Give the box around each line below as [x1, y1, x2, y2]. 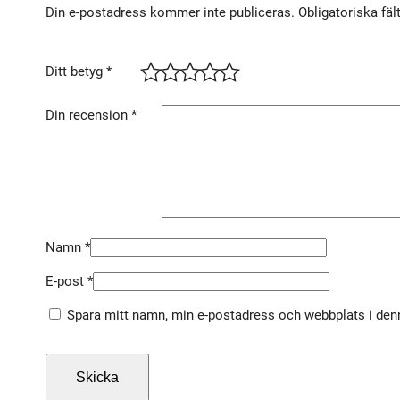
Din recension [46, 106, 131, 123]
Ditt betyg [46, 63, 106, 80]
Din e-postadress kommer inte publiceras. [46, 4, 295, 21]
